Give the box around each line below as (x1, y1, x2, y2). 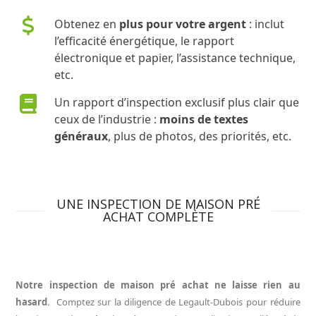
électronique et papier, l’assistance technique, (54, 50, 296, 66)
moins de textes (159, 111, 249, 128)
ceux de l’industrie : (54, 111, 160, 128)
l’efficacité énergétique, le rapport (54, 33, 235, 49)
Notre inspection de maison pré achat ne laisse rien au (16, 279, 300, 292)
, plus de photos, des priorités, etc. (108, 128, 292, 145)
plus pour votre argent (119, 16, 250, 32)
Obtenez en (54, 16, 120, 32)
